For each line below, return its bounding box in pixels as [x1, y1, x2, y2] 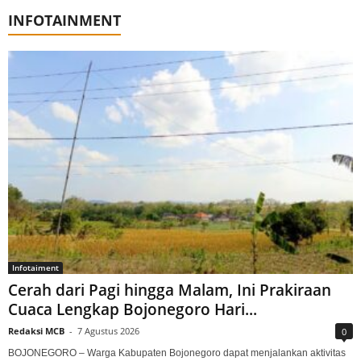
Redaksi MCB [8, 324, 64, 337]
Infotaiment [12, 261, 59, 273]
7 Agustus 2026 [77, 324, 139, 337]
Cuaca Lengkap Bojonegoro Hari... [8, 298, 257, 320]
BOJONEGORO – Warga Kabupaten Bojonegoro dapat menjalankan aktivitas [8, 346, 346, 359]
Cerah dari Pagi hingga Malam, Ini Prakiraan [8, 279, 331, 301]
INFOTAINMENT [8, 10, 121, 30]
